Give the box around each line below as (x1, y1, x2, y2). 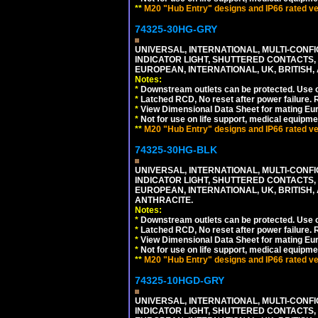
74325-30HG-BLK (135, 143, 217, 155)
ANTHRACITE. (135, 194, 193, 205)
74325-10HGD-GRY (135, 274, 224, 286)
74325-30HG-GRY (135, 23, 217, 35)
